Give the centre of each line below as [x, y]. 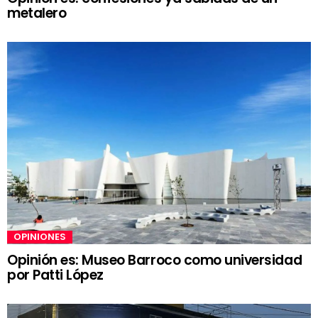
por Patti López [55, 275]
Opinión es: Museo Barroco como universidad [155, 261]
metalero [37, 13]
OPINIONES [40, 237]
